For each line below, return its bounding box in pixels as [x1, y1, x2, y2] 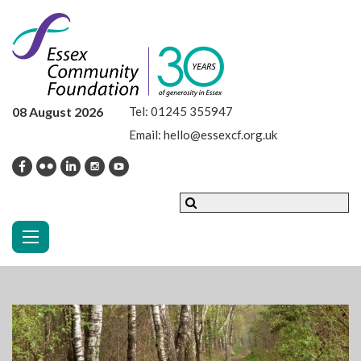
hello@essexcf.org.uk [164, 127, 277, 143]
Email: [129, 127, 164, 143]
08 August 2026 [12, 104, 103, 120]
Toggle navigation [30, 224, 160, 244]
